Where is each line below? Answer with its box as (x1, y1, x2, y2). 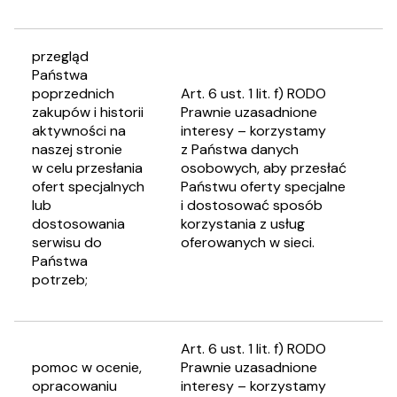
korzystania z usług (181, 214, 305, 233)
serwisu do (32, 233, 102, 252)
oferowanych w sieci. (181, 233, 315, 252)
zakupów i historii (32, 103, 144, 121)
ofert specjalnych (32, 177, 144, 196)
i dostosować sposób (181, 196, 323, 214)
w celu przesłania (32, 159, 143, 177)
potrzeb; (32, 270, 88, 289)
